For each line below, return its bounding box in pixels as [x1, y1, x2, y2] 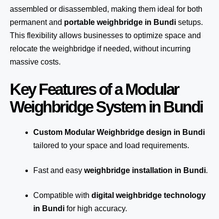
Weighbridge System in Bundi [10, 98, 203, 116]
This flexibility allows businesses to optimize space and [10, 31, 201, 40]
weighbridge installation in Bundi [84, 166, 206, 175]
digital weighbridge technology [91, 191, 206, 199]
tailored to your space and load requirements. [33, 141, 189, 150]
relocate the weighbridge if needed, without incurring [10, 44, 191, 53]
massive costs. [10, 58, 61, 66]
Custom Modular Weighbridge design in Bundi [33, 128, 205, 136]
